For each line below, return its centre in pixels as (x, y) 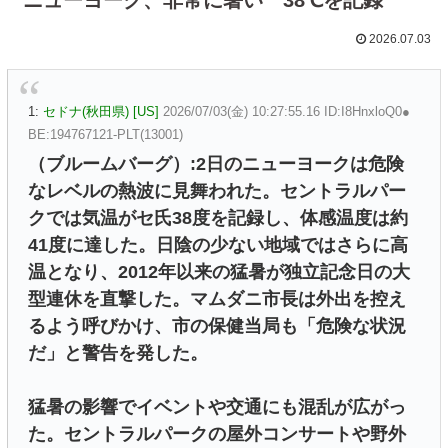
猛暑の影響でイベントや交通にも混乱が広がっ (217, 406)
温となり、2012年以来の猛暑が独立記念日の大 (219, 271)
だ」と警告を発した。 (118, 352)
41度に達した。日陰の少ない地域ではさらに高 (218, 244)
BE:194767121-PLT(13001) (105, 134)
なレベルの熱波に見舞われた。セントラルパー (217, 190)
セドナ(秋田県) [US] (101, 111)
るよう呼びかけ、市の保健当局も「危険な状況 (217, 325)
